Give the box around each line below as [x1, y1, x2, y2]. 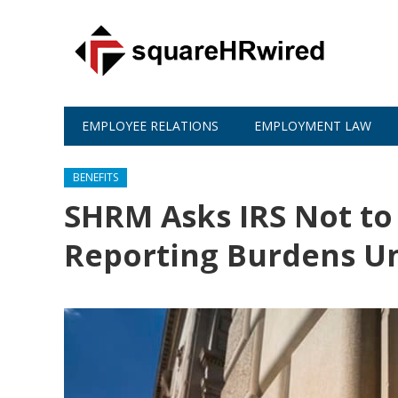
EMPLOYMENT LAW [254, 117, 371, 134]
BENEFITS [73, 170, 118, 185]
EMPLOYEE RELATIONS [82, 117, 219, 134]
